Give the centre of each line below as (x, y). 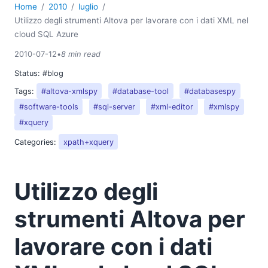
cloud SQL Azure (46, 34)
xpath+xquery (88, 142)
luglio (89, 7)
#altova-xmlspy (69, 91)
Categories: (36, 142)
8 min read (81, 54)
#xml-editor (172, 107)
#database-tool (141, 91)
